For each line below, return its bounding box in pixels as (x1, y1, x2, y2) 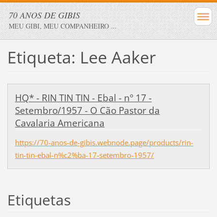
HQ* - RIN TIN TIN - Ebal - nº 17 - (15, 91, 152, 104)
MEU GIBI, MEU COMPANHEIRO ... (9, 21, 117, 31)
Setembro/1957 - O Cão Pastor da (15, 104, 160, 117)
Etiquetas (7, 189, 71, 210)
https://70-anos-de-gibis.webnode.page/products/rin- (15, 137, 193, 147)
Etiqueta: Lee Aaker (7, 46, 156, 68)
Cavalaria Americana (15, 116, 105, 129)
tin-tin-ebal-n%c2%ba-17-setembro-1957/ (15, 150, 154, 160)
